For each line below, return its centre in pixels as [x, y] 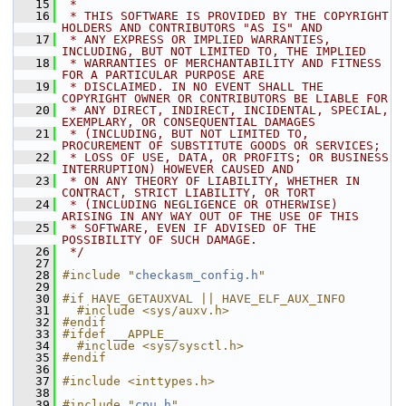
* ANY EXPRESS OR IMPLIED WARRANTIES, [197, 39]
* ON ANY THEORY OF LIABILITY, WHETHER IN [211, 181]
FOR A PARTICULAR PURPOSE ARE [163, 75]
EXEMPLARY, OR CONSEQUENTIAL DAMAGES [188, 122]
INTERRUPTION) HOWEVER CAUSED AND [178, 169]
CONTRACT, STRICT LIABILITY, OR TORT [188, 193]
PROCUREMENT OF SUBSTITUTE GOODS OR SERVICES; [221, 145]
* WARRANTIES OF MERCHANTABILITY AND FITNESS [222, 63]
